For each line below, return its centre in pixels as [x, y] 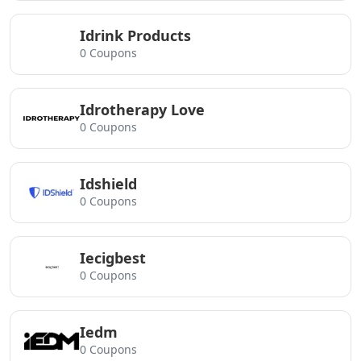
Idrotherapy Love [142, 110]
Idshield [108, 184]
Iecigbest [113, 258]
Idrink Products [135, 35]
